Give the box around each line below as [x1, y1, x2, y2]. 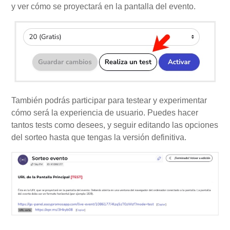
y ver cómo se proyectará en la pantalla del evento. [11, 2, 196, 11]
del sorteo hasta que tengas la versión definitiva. [11, 132, 189, 142]
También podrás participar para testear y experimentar [11, 95, 207, 105]
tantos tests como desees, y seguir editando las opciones [11, 120, 219, 129]
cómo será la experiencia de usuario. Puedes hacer [11, 108, 199, 117]
